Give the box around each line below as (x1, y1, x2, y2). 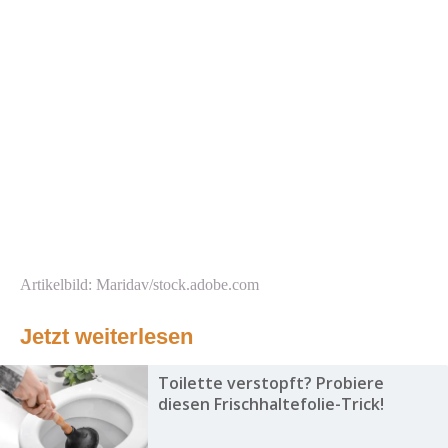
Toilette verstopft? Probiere (157, 372, 384, 395)
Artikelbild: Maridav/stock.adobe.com (20, 276, 259, 294)
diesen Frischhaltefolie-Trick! (157, 393, 384, 416)
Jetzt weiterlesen (20, 324, 193, 350)
